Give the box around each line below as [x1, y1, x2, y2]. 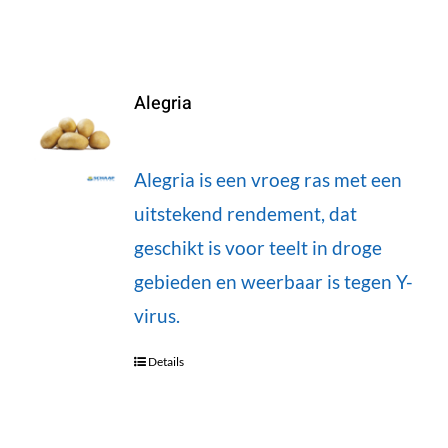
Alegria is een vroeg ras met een [133, 167, 402, 191]
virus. [133, 303, 180, 327]
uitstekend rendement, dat [133, 201, 357, 225]
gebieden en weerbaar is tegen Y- [133, 269, 413, 293]
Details [147, 353, 184, 369]
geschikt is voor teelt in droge [133, 235, 382, 259]
